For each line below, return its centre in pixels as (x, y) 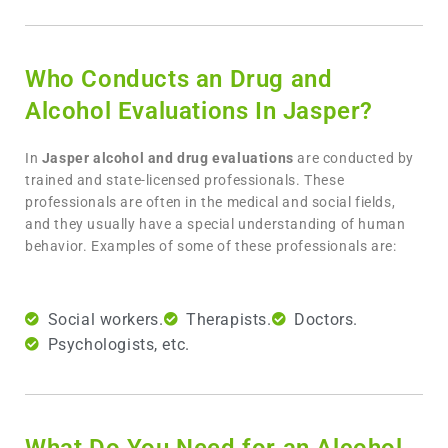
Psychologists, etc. (118, 344)
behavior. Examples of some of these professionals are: (211, 245)
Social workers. (105, 319)
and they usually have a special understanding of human (215, 223)
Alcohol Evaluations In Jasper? (199, 110)
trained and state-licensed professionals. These (185, 179)
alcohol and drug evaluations (193, 157)
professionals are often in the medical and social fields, (210, 201)
